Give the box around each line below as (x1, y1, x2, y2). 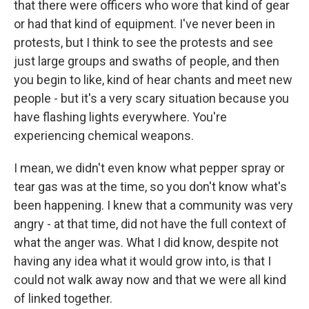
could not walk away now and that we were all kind (14, 272, 286, 287)
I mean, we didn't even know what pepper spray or (14, 161, 285, 175)
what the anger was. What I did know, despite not (14, 235, 279, 250)
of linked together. (14, 291, 112, 306)
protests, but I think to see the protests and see (14, 35, 273, 50)
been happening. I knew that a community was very (14, 198, 293, 212)
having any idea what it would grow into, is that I (14, 254, 271, 268)
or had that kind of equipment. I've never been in (14, 17, 275, 31)
